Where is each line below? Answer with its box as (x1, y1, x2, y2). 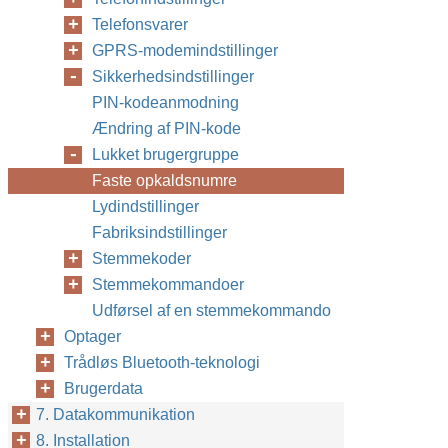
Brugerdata (64, 380, 143, 397)
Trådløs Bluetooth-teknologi (64, 354, 260, 371)
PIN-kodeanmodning (92, 94, 239, 111)
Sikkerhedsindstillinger (92, 68, 254, 85)
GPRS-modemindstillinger (92, 42, 278, 59)
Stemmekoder (92, 250, 191, 267)
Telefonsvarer (92, 16, 188, 33)
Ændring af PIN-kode (92, 120, 241, 137)
